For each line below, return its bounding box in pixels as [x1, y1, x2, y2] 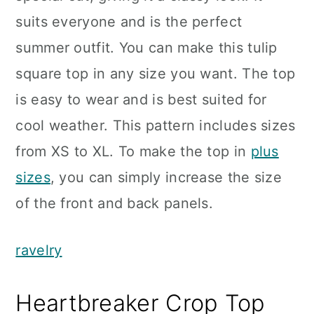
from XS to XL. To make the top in [15, 143, 251, 160]
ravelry [15, 242, 62, 259]
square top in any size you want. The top [15, 65, 296, 82]
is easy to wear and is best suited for [15, 91, 267, 108]
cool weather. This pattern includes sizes [15, 117, 296, 134]
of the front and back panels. [15, 195, 214, 212]
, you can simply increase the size [50, 169, 282, 186]
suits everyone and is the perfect [15, 13, 243, 30]
